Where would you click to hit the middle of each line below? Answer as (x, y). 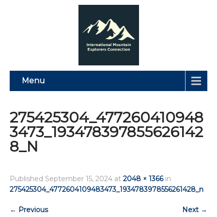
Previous (32, 210)
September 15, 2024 (79, 179)
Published (27, 179)
